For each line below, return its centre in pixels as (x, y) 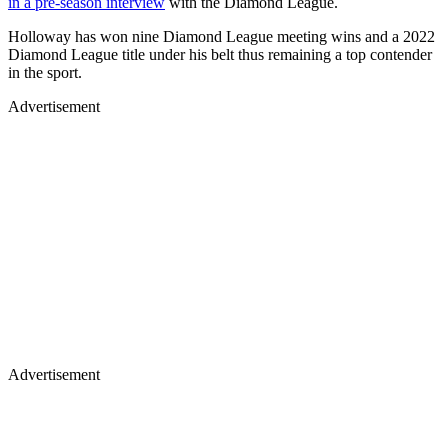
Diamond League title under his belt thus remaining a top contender (220, 54)
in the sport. (45, 72)
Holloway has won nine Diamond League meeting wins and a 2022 (221, 36)
